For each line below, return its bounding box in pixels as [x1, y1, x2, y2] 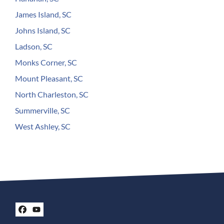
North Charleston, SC [15, 89, 88, 99]
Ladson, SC [15, 41, 52, 51]
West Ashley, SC [15, 121, 70, 131]
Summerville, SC [15, 105, 70, 115]
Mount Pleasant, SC [15, 73, 83, 83]
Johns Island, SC [15, 25, 70, 35]
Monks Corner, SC [15, 57, 77, 67]
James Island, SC [15, 9, 71, 19]
